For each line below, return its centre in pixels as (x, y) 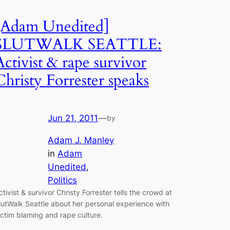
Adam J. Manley (81, 140)
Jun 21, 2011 (73, 118)
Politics (63, 180)
